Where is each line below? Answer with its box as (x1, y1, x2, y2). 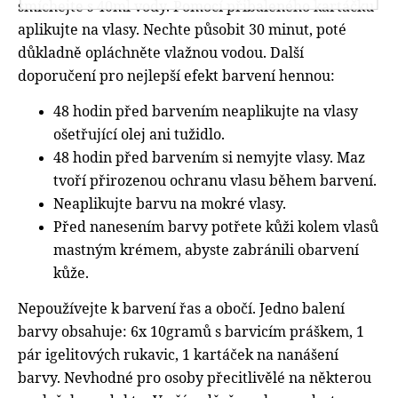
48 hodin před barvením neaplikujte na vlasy (53, 100, 358, 121)
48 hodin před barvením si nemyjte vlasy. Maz (53, 147, 365, 167)
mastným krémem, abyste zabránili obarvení (53, 239, 359, 259)
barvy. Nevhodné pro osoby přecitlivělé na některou (18, 367, 371, 387)
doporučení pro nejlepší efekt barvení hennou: (18, 65, 335, 85)
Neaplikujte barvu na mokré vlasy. (53, 193, 286, 213)
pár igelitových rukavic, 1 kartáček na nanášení (18, 344, 338, 364)
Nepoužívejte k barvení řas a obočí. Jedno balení (18, 298, 345, 318)
